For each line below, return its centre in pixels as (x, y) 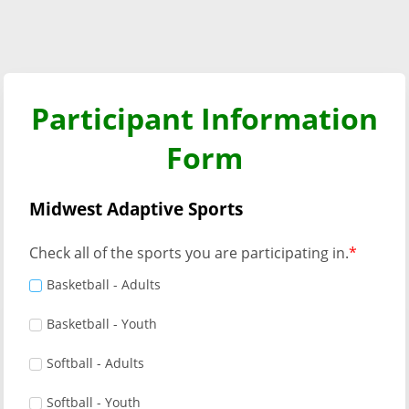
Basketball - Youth (102, 324)
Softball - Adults (95, 363)
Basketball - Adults (104, 284)
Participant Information (204, 118)
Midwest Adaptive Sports (136, 209)
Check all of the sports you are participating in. (189, 253)
